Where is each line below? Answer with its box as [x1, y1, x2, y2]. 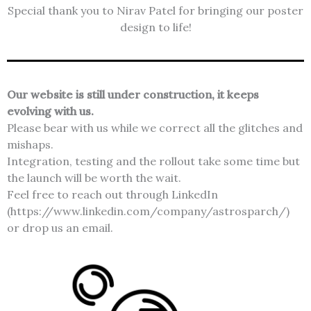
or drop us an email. [7, 221, 113, 235]
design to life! [119, 20, 192, 35]
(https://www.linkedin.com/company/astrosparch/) [7, 204, 289, 219]
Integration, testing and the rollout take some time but [7, 154, 300, 169]
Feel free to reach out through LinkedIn [7, 187, 218, 202]
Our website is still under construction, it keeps [7, 87, 259, 102]
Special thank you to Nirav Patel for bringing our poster [8, 3, 303, 18]
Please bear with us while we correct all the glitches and [7, 121, 303, 135]
